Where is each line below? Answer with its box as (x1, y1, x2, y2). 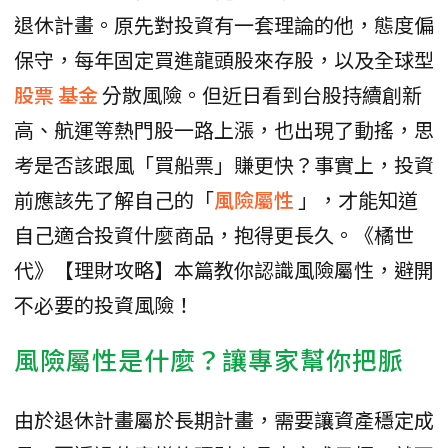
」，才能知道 (298, 185, 418, 215)
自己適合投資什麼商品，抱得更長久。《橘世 (14, 220, 414, 250)
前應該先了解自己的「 (14, 185, 214, 215)
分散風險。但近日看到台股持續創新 (102, 80, 422, 110)
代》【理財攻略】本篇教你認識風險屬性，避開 (14, 255, 434, 285)
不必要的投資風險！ (14, 290, 194, 320)
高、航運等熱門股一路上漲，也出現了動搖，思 (14, 115, 434, 145)
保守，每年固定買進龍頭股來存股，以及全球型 (14, 45, 434, 75)
